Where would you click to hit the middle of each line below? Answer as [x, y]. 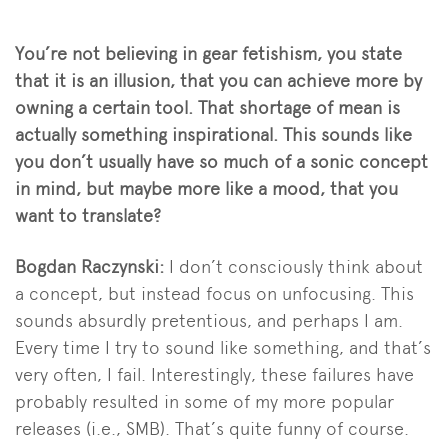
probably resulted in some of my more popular [204, 401]
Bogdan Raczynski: [92, 266]
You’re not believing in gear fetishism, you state [208, 53]
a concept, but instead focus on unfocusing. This [214, 293]
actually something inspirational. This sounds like [213, 134]
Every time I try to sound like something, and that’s [223, 347]
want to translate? [88, 215]
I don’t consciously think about [296, 266]
